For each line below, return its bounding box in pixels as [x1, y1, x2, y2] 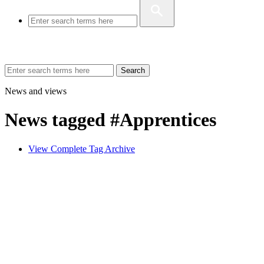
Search [121, 66, 145, 75]
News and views [5, 86, 67, 96]
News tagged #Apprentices [5, 109, 216, 131]
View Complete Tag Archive [28, 143, 135, 154]
